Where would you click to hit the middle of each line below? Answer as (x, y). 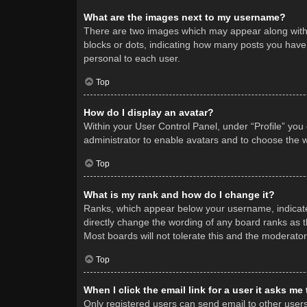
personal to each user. (132, 58)
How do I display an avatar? (149, 113)
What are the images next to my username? (185, 17)
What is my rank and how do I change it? (179, 194)
